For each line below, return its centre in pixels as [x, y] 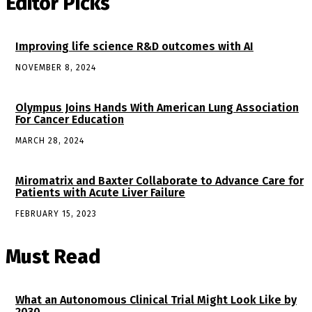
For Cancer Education [70, 120]
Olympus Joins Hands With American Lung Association [157, 108]
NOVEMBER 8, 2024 [56, 68]
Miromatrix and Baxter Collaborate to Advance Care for [159, 181]
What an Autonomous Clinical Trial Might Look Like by [156, 300]
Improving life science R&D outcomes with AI [134, 47]
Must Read [53, 257]
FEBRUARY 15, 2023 [56, 214]
